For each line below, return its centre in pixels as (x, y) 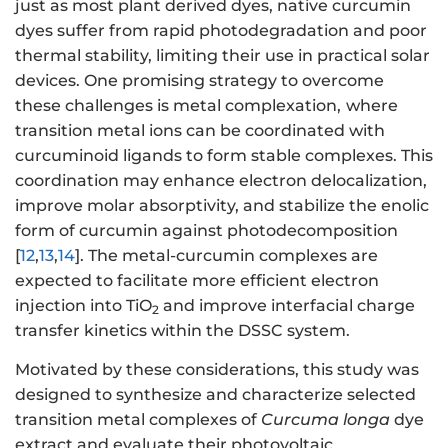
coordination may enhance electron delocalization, (221, 181)
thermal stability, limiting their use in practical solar (222, 56)
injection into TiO (83, 306)
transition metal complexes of (138, 419)
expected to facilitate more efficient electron (197, 281)
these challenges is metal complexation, (178, 106)
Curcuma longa (325, 419)
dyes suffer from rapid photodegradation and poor (221, 31)
